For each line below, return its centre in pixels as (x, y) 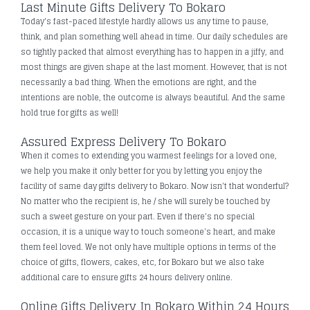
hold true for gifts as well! (70, 112)
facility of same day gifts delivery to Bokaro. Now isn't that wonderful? (155, 186)
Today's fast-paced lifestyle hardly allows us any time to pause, (145, 21)
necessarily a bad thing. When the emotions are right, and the (139, 82)
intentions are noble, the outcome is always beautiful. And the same (153, 97)
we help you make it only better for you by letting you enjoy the (142, 171)
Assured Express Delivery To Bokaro (124, 142)
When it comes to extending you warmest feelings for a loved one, (149, 155)
